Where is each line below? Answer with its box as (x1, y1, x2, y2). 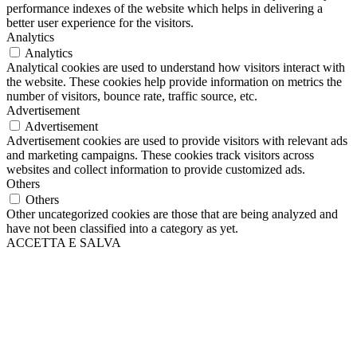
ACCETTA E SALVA (6, 235, 121, 249)
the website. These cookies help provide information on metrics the (6, 74, 342, 88)
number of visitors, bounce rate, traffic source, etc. (6, 88, 257, 103)
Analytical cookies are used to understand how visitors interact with (6, 60, 345, 74)
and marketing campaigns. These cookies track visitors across (6, 147, 314, 162)
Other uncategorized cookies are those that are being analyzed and (6, 206, 338, 221)
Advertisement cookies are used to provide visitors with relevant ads (6, 133, 347, 147)
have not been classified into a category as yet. (6, 221, 238, 235)
